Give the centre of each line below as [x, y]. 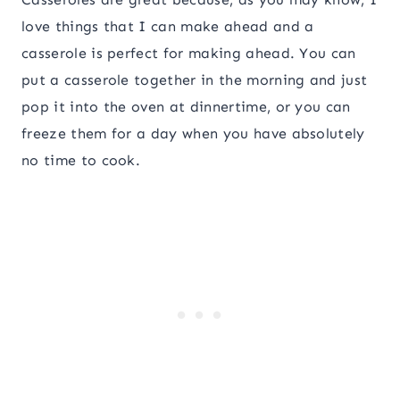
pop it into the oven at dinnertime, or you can [186, 107]
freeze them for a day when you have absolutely [193, 134]
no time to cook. [81, 161]
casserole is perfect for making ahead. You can [189, 54]
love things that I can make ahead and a [168, 27]
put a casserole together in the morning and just [195, 80]
